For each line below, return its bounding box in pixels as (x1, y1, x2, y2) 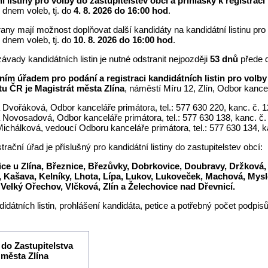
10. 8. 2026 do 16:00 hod (74, 35, 173, 45)
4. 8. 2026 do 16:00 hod (74, 5, 169, 16)
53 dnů (210, 54, 239, 64)
